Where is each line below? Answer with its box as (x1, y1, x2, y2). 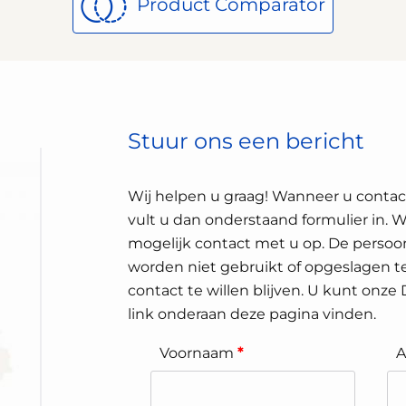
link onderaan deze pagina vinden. (128, 304, 377, 323)
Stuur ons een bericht (128, 128, 365, 154)
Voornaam (159, 343, 238, 362)
